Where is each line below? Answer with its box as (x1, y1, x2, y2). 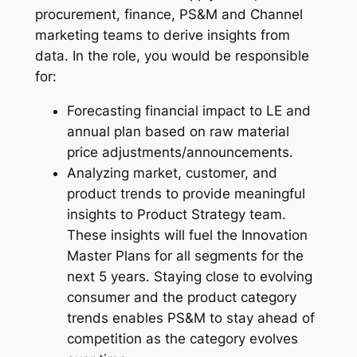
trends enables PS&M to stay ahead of (66, 310, 315, 327)
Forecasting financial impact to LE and (66, 103, 311, 120)
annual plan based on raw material (66, 124, 289, 140)
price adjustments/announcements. (66, 144, 293, 161)
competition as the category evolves (66, 331, 298, 347)
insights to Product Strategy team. (66, 206, 286, 223)
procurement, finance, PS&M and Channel (34, 6, 303, 23)
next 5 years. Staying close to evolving (66, 269, 312, 285)
